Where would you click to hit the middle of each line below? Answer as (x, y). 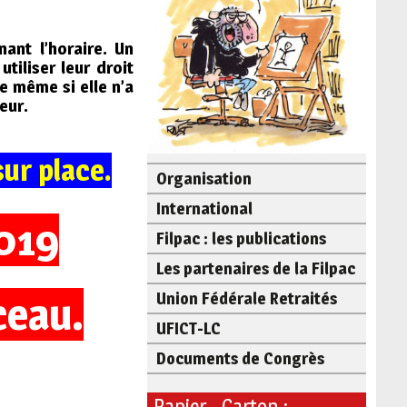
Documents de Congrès (240, 358)
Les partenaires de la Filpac (255, 268)
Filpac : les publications (241, 238)
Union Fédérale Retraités (246, 298)
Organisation (203, 178)
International (204, 208)
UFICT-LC (188, 328)
